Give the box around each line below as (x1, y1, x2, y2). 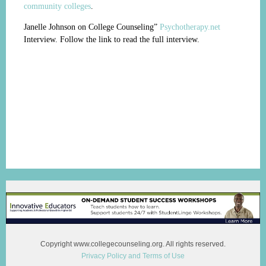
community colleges (24, 2, 91, 11)
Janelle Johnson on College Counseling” (24, 23, 160, 32)
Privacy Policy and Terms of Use (81, 252, 185, 261)
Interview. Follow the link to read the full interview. (24, 35, 199, 45)
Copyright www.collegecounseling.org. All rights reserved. (40, 240, 226, 249)
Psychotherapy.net (160, 23, 220, 32)
